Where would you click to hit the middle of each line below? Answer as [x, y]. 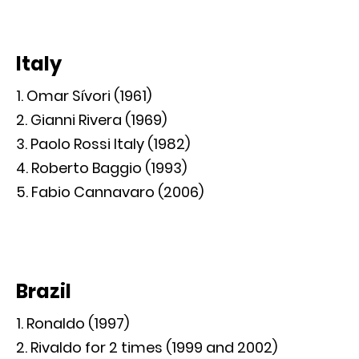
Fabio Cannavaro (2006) [117, 192]
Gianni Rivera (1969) [99, 120]
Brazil [44, 292]
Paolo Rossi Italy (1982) [110, 144]
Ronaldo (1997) [78, 324]
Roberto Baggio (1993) [109, 168]
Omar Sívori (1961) [89, 96]
